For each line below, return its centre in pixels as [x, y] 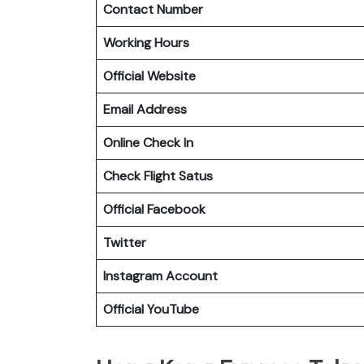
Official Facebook [154, 209]
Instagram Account [160, 275]
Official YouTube [151, 309]
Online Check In [148, 142]
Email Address [145, 109]
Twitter [125, 242]
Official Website [149, 76]
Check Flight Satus [158, 175]
